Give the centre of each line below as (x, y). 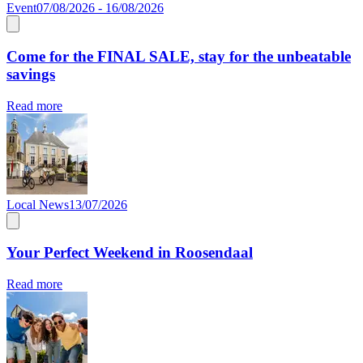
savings (31, 74)
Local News (38, 204)
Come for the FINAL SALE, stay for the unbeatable (179, 56)
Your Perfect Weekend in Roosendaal (130, 253)
